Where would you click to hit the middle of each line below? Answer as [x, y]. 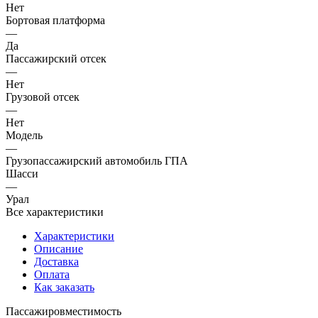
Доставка [56, 261]
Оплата [52, 274]
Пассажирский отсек [56, 58]
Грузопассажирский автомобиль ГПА [97, 160]
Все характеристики [55, 212]
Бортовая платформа [55, 20]
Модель [24, 135]
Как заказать [64, 287]
